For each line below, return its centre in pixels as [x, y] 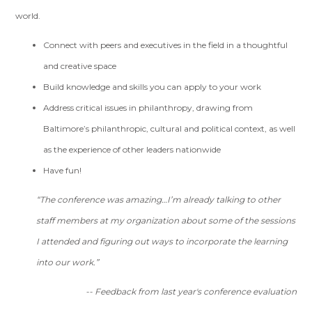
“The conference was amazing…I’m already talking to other [159, 200]
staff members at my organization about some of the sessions [166, 221]
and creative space [80, 66]
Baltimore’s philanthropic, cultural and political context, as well [170, 129]
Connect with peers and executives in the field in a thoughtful [166, 45]
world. [28, 16]
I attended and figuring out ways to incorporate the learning [162, 242]
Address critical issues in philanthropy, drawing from [148, 108]
